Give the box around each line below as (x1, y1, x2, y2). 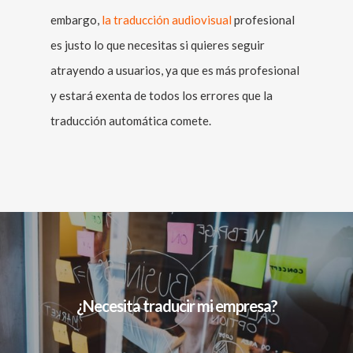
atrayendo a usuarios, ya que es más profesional (50, 63, 299, 77)
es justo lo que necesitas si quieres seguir (50, 38, 265, 52)
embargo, (50, 13, 102, 27)
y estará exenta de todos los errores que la (50, 88, 273, 102)
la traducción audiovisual (102, 13, 232, 27)
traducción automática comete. (50, 113, 211, 128)
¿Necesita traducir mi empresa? (76, 295, 277, 315)
